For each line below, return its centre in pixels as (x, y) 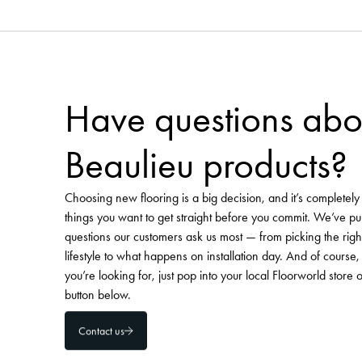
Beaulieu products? (206, 165)
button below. (98, 295)
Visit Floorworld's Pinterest (140, 93)
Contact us (101, 330)
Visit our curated (167, 47)
